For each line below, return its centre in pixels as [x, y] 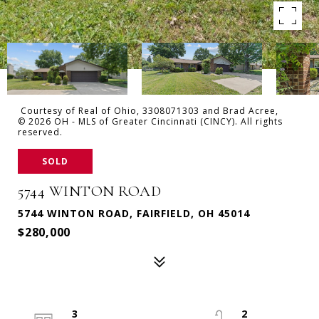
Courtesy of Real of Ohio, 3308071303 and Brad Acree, [148, 111]
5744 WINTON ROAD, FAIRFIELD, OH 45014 [134, 213]
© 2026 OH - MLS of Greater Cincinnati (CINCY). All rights [150, 121]
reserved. [40, 132]
